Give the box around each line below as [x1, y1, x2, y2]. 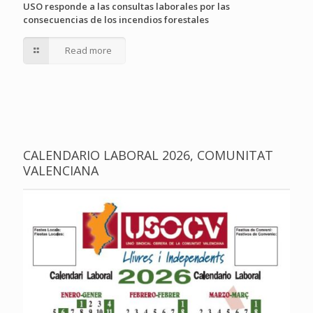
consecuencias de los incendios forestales [23, 13, 209, 26]
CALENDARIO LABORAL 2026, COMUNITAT [23, 146, 273, 163]
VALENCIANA [23, 161, 99, 179]
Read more [65, 43, 112, 57]
